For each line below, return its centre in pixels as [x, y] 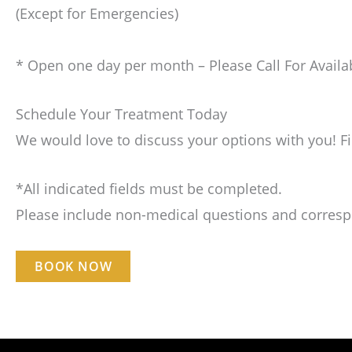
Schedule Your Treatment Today [121, 114]
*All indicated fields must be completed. [149, 188]
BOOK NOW [73, 266]
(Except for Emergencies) [97, 14]
